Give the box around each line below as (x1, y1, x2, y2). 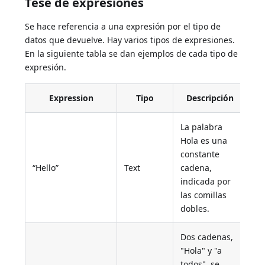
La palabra (180, 121, 223, 132)
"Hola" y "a (180, 244, 222, 256)
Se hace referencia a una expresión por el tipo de (25, 20, 221, 32)
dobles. (180, 202, 210, 214)
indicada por (180, 175, 231, 187)
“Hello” (33, 161, 59, 173)
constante (180, 148, 220, 160)
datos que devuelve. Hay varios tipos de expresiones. (25, 34, 235, 46)
